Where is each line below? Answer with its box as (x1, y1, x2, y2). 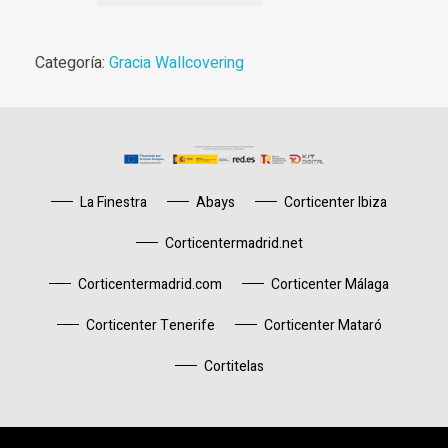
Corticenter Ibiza (284, 192, 387, 214)
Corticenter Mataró (263, 315, 382, 337)
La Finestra (80, 192, 147, 214)
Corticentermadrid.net (164, 233, 303, 255)
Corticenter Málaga (271, 274, 389, 296)
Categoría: (35, 51, 109, 76)
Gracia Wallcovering (109, 51, 244, 76)
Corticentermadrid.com (78, 274, 222, 296)
